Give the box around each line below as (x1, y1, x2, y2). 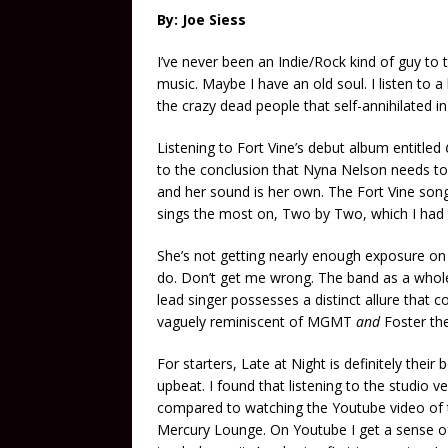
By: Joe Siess (157, 10, 246, 30)
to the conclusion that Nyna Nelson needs (157, 160, 434, 180)
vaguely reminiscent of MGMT (157, 312, 356, 332)
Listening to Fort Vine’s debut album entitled (157, 138, 445, 158)
